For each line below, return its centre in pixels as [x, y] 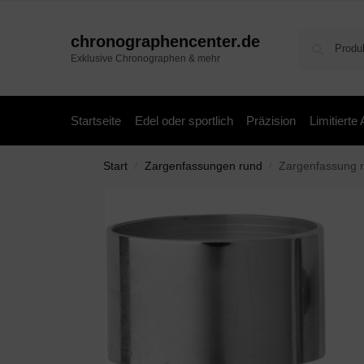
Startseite [96, 121]
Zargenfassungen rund [203, 166]
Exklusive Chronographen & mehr [145, 59]
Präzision [271, 121]
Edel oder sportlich [184, 121]
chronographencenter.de [165, 41]
